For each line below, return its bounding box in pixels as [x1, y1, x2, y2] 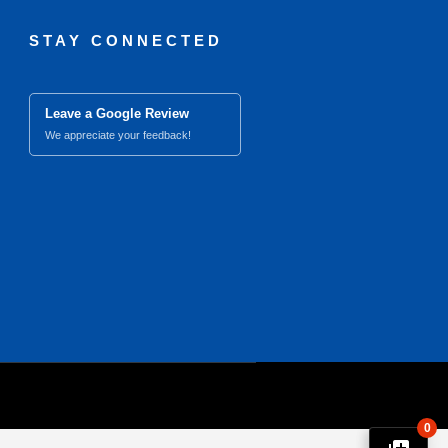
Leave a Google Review [44, 106, 189, 121]
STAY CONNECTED [28, 32, 223, 49]
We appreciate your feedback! [44, 129, 191, 141]
